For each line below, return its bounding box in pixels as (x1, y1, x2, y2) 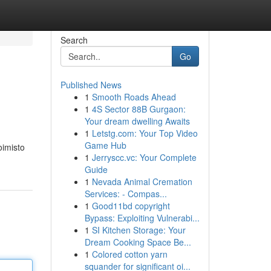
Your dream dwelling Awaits (84, 115, 190, 127)
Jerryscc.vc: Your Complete (91, 151, 197, 163)
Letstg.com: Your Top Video (91, 127, 198, 139)
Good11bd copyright (91, 200, 170, 212)
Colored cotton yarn (91, 248, 168, 260)
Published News (60, 79, 122, 91)
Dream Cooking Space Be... (84, 236, 191, 248)
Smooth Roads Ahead (91, 91, 176, 103)
